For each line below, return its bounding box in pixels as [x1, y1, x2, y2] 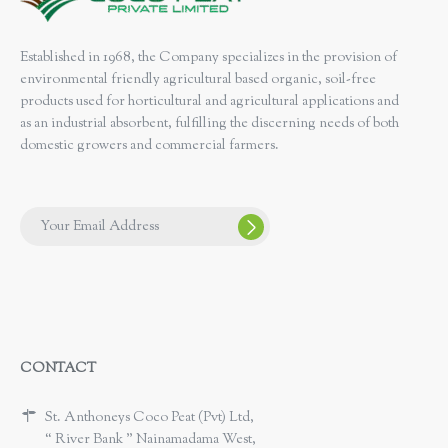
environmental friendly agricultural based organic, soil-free [20, 69, 376, 90]
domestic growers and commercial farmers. [20, 135, 279, 156]
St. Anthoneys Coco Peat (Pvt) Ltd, [45, 408, 254, 429]
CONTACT [20, 359, 96, 380]
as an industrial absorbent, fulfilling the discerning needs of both [20, 113, 399, 134]
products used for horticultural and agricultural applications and [20, 91, 399, 112]
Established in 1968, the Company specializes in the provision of [20, 47, 397, 68]
